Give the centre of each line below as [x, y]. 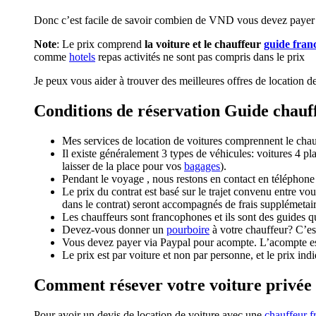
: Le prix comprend [99, 44]
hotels [82, 56]
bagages [202, 166]
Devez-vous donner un [114, 229]
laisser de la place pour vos [123, 166]
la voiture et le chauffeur [203, 44]
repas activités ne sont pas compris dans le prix [200, 56]
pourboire [188, 229]
